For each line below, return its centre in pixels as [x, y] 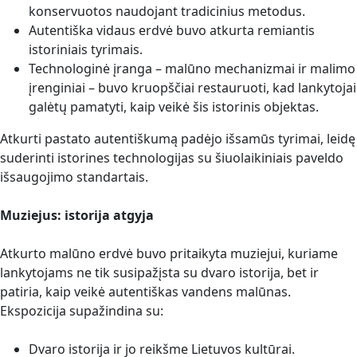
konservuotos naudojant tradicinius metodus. [167, 12]
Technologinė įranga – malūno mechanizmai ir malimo [192, 69]
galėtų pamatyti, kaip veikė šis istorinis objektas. [174, 107]
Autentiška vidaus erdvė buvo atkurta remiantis [172, 31]
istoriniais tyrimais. [86, 50]
